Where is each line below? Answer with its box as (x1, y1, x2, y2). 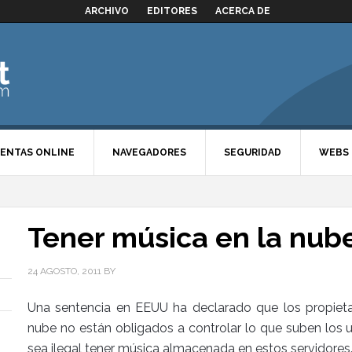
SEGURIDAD (224, 147, 281, 158)
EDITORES (147, 5, 197, 16)
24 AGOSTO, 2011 (27, 266, 101, 277)
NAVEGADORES (112, 147, 186, 158)
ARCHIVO (85, 5, 129, 16)
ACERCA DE (215, 5, 270, 16)
